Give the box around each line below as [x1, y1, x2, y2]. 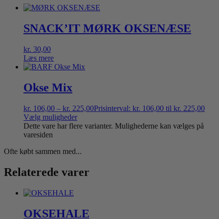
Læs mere [23, 54, 54, 63]
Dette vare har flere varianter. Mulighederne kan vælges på [23, 122, 204, 131]
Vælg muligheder [23, 113, 77, 122]
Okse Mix [23, 81, 72, 94]
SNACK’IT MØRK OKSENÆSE [23, 22, 191, 35]
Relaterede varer [4, 165, 89, 178]
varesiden [23, 131, 53, 139]
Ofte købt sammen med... [4, 147, 82, 156]
